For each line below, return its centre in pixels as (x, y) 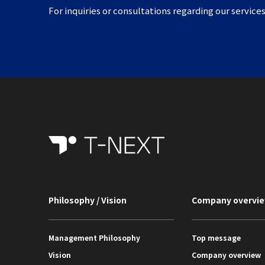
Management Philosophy (94, 237)
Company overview (226, 254)
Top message (216, 237)
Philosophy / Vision (88, 200)
